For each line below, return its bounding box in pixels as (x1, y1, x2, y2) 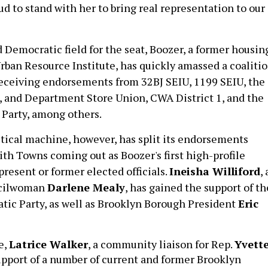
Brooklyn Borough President (95, 196, 238, 211)
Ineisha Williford (169, 164, 260, 178)
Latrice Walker (9, 237, 88, 251)
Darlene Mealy (47, 180, 125, 194)
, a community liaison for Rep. (88, 237, 234, 251)
